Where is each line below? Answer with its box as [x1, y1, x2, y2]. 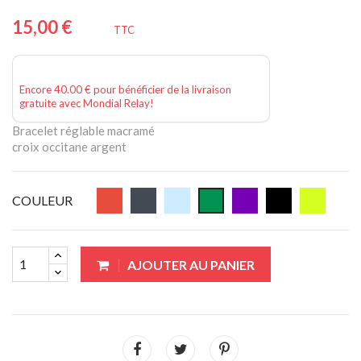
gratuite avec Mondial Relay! [19, 96, 154, 110]
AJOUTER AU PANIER [127, 256, 255, 272]
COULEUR [12, 192, 73, 208]
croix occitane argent [12, 139, 127, 154]
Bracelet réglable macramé [12, 122, 155, 138]
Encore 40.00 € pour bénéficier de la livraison [19, 82, 231, 96]
